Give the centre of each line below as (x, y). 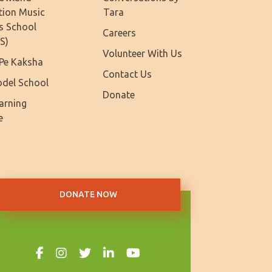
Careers (119, 32)
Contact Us (127, 74)
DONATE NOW (88, 194)
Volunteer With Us (142, 53)
